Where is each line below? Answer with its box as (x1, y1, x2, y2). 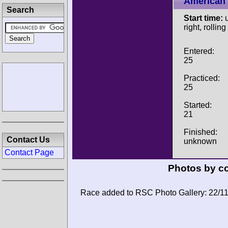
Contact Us (7, 135, 50, 144)
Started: (184, 100, 212, 109)
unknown (184, 136, 217, 146)
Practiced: (184, 73, 220, 82)
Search (7, 6, 34, 14)
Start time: (184, 14, 223, 22)
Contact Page (5, 148, 54, 157)
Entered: (184, 46, 214, 55)
